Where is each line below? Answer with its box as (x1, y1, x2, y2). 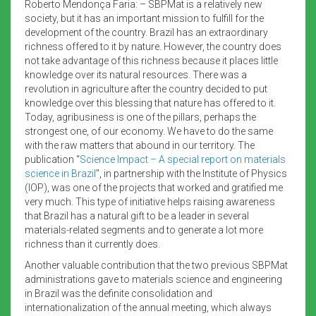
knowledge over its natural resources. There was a (25, 68, 247, 80)
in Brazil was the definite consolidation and (25, 287, 212, 299)
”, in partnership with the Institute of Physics (96, 167, 287, 179)
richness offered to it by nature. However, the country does (25, 40, 281, 52)
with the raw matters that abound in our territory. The (25, 139, 255, 151)
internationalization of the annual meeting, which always (25, 301, 272, 313)
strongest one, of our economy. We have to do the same (25, 125, 273, 137)
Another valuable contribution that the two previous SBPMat (25, 259, 288, 271)
